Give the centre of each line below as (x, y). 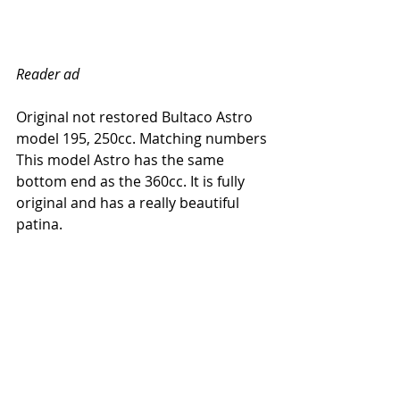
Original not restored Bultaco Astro (136, 117)
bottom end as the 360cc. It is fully (132, 181)
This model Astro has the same (122, 159)
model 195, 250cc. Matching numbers (142, 138)
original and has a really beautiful (129, 202)
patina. (41, 224)
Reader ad (48, 74)
